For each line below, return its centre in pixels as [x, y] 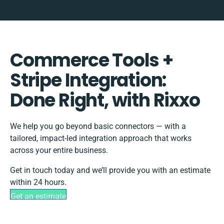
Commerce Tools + [91, 60]
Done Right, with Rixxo [105, 100]
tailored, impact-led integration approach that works [101, 138]
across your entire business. [59, 150]
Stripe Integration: [88, 80]
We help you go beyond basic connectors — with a [98, 126]
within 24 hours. [38, 182]
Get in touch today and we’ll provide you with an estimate [110, 170]
